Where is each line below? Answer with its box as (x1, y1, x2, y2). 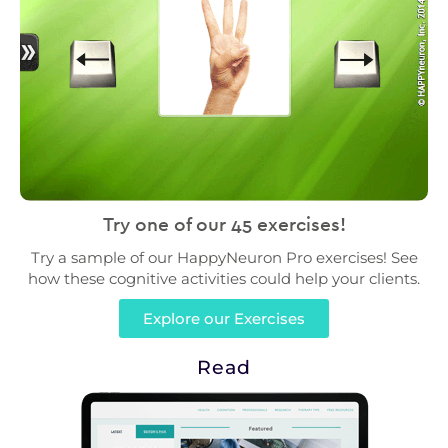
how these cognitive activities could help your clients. (28, 269, 420, 289)
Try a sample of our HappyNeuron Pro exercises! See (30, 248, 418, 268)
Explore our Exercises (143, 309, 305, 329)
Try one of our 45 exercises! (102, 212, 346, 237)
